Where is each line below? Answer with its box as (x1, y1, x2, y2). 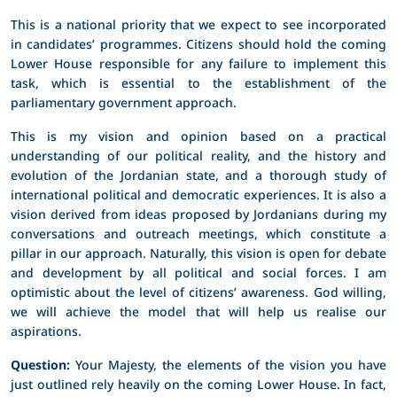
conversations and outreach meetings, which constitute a (11, 222, 386, 245)
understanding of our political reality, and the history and (11, 144, 386, 167)
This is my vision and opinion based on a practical (11, 124, 386, 147)
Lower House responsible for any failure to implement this (11, 51, 386, 74)
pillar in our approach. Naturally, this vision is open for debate (11, 241, 386, 264)
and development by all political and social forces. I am (11, 261, 386, 284)
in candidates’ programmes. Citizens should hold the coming (11, 32, 386, 55)
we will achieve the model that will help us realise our (11, 300, 386, 323)
